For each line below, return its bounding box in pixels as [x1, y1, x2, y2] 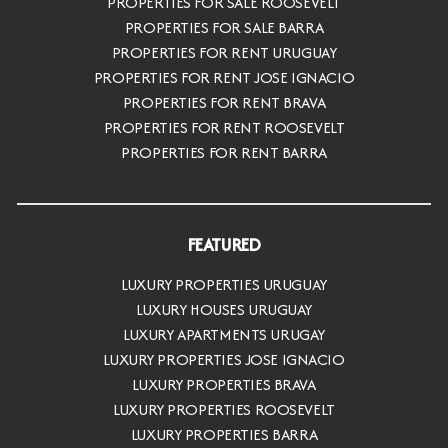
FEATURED [187, 232, 261, 258]
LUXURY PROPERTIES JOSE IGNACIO [103, 348, 345, 372]
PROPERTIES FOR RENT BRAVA [122, 90, 326, 114]
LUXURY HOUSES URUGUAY [135, 298, 313, 322]
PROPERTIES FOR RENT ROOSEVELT [103, 115, 345, 139]
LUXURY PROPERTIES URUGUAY [121, 273, 327, 297]
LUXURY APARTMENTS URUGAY [123, 323, 325, 347]
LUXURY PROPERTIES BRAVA [132, 373, 316, 397]
